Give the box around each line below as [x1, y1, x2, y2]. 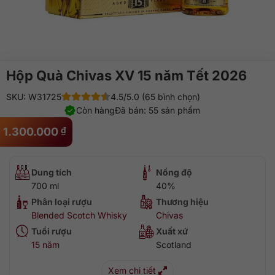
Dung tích [31, 167, 72, 177]
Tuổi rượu [31, 226, 72, 236]
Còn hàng [76, 105, 115, 115]
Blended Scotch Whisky [31, 210, 127, 220]
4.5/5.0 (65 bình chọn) [110, 91, 200, 102]
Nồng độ [156, 167, 192, 177]
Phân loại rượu [31, 196, 92, 207]
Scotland [156, 239, 192, 250]
